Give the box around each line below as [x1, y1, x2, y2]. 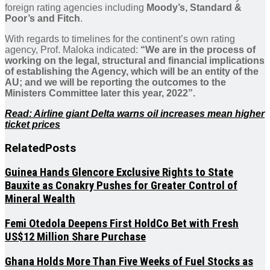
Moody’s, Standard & [146, 2, 242, 13]
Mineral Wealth [5, 192, 75, 206]
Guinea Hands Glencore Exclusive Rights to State [5, 166, 233, 180]
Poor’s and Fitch [5, 13, 80, 24]
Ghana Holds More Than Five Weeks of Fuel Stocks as [5, 254, 253, 268]
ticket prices [5, 119, 60, 130]
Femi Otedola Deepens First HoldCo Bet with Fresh [5, 217, 239, 231]
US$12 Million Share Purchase [5, 230, 146, 244]
